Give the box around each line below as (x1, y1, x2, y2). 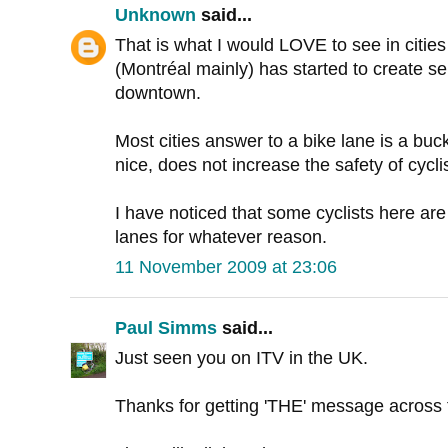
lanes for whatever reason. (115, 227, 327, 248)
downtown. (115, 83, 201, 104)
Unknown (115, 5, 196, 26)
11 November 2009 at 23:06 (115, 257, 337, 278)
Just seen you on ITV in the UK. (115, 348, 368, 369)
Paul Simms (115, 318, 217, 339)
